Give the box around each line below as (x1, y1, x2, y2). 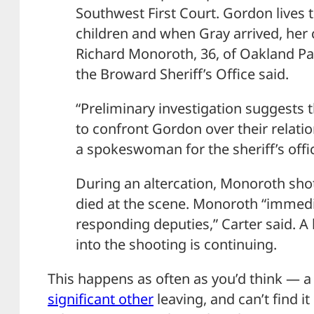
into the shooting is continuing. (76, 234, 277, 254)
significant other (48, 289, 153, 308)
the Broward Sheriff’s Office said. (76, 64, 289, 83)
